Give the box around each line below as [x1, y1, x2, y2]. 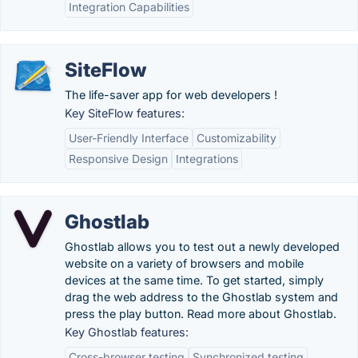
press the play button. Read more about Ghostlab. [65, 307, 336, 320]
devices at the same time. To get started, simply [65, 273, 324, 287]
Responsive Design [69, 152, 168, 165]
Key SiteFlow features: [65, 106, 185, 120]
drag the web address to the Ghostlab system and [65, 290, 338, 304]
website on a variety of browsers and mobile [65, 257, 304, 270]
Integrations [176, 152, 238, 165]
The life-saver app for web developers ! [65, 88, 277, 101]
